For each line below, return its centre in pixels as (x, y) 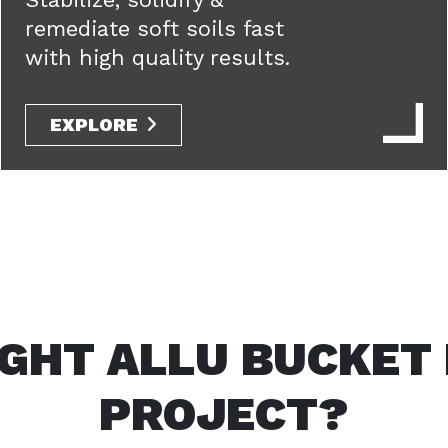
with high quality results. (157, 57)
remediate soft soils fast (154, 28)
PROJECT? (224, 414)
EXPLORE (94, 124)
